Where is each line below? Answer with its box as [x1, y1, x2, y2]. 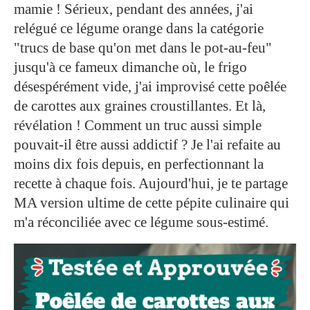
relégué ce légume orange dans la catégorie [14, 19, 264, 37]
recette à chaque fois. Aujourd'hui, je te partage [14, 174, 288, 192]
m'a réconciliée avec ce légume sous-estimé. [14, 213, 268, 230]
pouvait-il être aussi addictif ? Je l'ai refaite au [14, 136, 281, 153]
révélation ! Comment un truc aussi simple [14, 116, 262, 134]
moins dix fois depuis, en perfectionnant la [14, 155, 264, 172]
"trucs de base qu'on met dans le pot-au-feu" [14, 39, 272, 56]
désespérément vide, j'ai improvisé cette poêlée [14, 77, 286, 95]
